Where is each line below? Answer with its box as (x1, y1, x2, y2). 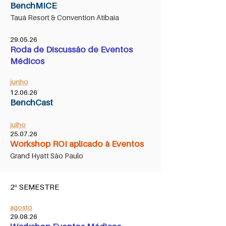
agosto (10, 203, 32, 211)
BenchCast (10, 97, 53, 107)
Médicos (10, 56, 44, 66)
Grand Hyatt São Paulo (10, 151, 83, 160)
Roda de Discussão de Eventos (10, 44, 133, 54)
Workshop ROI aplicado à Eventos (10, 139, 144, 149)
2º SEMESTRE (10, 182, 59, 191)
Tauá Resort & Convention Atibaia (10, 13, 119, 22)
